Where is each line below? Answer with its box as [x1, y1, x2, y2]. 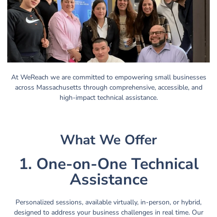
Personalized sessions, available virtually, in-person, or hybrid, [15, 197, 201, 207]
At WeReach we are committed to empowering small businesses [11, 72, 206, 82]
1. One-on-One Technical [18, 153, 199, 174]
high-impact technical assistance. [59, 93, 158, 102]
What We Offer [60, 130, 157, 149]
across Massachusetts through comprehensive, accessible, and [15, 82, 202, 92]
